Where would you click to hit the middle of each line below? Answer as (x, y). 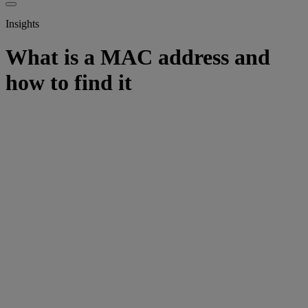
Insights (22, 23)
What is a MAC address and (138, 57)
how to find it (69, 83)
